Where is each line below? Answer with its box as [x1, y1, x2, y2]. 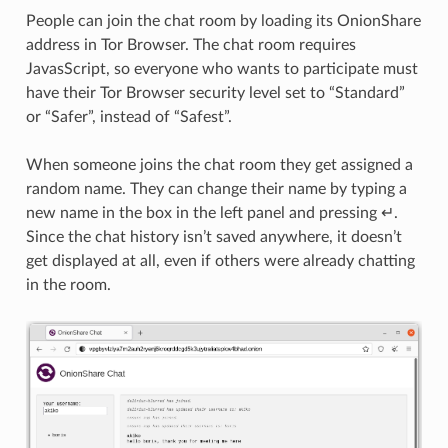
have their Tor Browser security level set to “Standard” [25, 84, 405, 101]
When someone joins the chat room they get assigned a [25, 156, 413, 173]
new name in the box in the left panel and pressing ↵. [25, 204, 398, 221]
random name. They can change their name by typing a [25, 180, 407, 197]
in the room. [25, 276, 111, 293]
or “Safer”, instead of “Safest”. [25, 108, 232, 125]
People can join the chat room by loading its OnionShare [25, 12, 421, 29]
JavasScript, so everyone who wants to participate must [25, 60, 418, 77]
